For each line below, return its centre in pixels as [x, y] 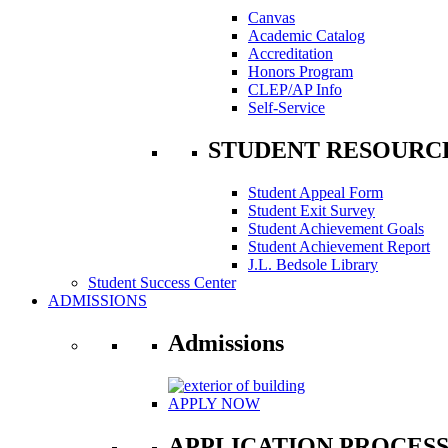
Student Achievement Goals [336, 229]
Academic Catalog [306, 36]
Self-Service [286, 108]
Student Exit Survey [311, 211]
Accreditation [290, 54]
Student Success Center [162, 283]
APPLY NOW [214, 403]
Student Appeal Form [315, 193]
